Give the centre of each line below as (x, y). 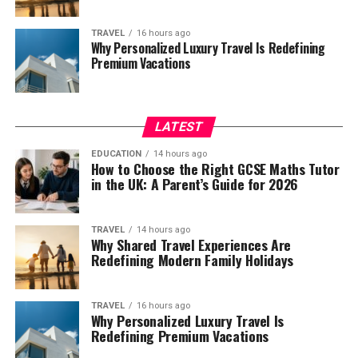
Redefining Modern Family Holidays (192, 260)
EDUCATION (116, 154)
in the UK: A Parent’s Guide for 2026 (194, 184)
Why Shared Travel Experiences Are (191, 245)
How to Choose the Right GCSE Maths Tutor (215, 169)
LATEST (179, 127)
